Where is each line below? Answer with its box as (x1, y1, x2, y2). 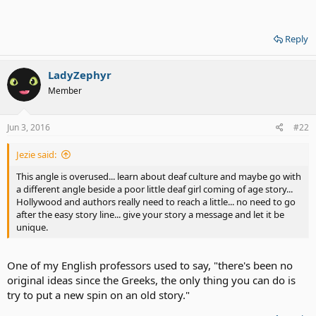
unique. (16, 220, 48, 233)
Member (48, 85, 82, 97)
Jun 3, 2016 (7, 121, 50, 133)
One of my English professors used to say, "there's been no (7, 258, 293, 272)
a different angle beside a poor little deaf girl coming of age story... (16, 182, 293, 195)
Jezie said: (16, 147, 56, 161)
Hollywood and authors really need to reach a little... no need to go (16, 195, 296, 208)
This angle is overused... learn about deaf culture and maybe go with (16, 169, 301, 183)
